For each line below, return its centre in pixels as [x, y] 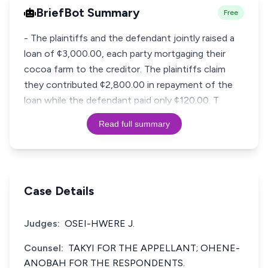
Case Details [59, 191]
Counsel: [44, 248]
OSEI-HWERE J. [100, 223]
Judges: [42, 223]
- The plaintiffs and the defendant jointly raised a [129, 38]
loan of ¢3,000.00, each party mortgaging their [125, 54]
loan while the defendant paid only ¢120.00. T [121, 100]
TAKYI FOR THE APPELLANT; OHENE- [154, 248]
